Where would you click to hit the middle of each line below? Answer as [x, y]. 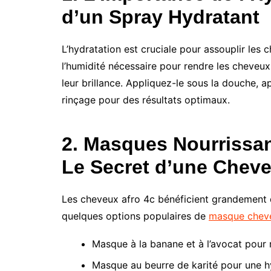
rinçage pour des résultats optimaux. [146, 100]
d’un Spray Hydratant [161, 17]
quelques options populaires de [135, 216]
